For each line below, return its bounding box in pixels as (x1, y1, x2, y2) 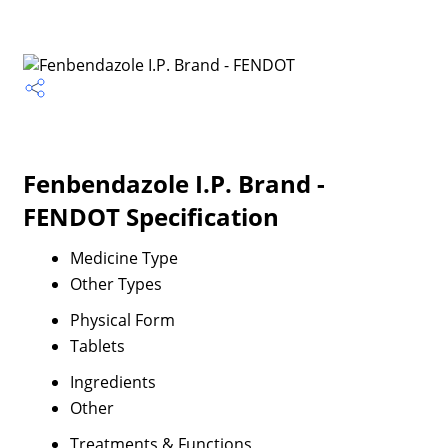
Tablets (69, 335, 125, 357)
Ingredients (69, 371, 156, 393)
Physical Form (69, 309, 175, 331)
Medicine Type (69, 247, 178, 269)
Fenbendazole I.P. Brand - (22, 167, 325, 200)
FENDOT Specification (22, 200, 279, 233)
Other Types (69, 273, 162, 295)
